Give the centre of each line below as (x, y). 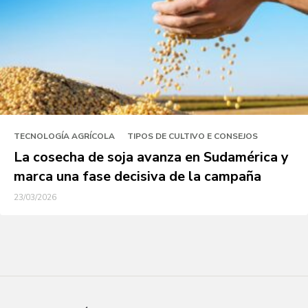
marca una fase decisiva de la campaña (137, 177)
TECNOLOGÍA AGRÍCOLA (64, 136)
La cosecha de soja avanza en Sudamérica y (151, 157)
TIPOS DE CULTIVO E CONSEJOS (192, 136)
